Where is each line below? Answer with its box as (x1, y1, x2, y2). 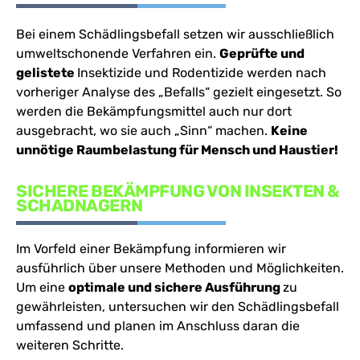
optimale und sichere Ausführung (68, 279, 283, 295)
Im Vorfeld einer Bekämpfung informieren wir (16, 240, 286, 256)
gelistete (16, 64, 77, 80)
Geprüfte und (219, 45, 305, 61)
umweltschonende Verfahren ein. (16, 45, 219, 61)
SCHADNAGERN (16, 194, 143, 215)
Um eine (16, 279, 68, 295)
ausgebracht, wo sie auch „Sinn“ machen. (16, 122, 271, 138)
